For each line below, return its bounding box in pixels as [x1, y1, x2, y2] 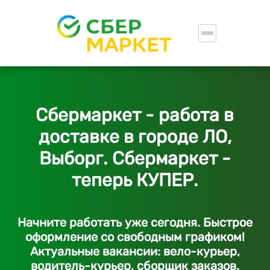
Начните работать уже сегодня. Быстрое [17, 215, 253, 230]
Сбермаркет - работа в [36, 104, 234, 126]
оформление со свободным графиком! [25, 230, 245, 244]
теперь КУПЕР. [71, 169, 198, 191]
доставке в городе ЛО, [38, 126, 231, 148]
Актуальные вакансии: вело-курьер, [30, 244, 240, 259]
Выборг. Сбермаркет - [39, 148, 231, 169]
